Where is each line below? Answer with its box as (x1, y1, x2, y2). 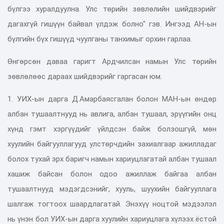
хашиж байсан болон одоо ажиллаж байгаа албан (7, 169, 216, 178)
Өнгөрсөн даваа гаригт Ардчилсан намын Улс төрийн (7, 56, 216, 66)
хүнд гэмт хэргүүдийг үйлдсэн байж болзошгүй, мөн (7, 124, 216, 133)
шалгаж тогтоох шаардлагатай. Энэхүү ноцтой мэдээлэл (7, 199, 216, 208)
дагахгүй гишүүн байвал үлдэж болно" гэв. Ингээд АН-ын (7, 19, 216, 28)
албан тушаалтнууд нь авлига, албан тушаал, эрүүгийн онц (7, 109, 216, 118)
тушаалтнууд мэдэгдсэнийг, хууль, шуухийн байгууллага (7, 184, 216, 193)
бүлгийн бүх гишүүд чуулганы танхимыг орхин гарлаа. (7, 34, 194, 43)
